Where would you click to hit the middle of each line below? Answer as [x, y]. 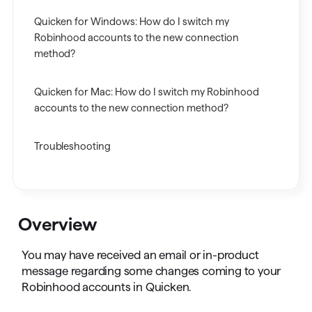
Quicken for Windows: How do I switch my [131, 22]
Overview [58, 224]
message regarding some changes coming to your [151, 271]
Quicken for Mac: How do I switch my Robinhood [146, 92]
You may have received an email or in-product [140, 255]
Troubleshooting [72, 146]
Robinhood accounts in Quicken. [107, 287]
